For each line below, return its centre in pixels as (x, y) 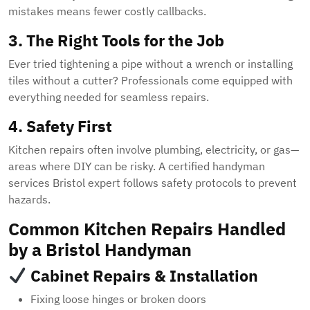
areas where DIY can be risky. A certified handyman (137, 166)
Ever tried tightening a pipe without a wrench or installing (151, 64)
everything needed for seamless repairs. (109, 97)
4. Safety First (60, 126)
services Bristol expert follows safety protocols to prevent (153, 183)
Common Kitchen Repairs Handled (147, 229)
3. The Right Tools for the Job (116, 40)
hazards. (29, 200)
